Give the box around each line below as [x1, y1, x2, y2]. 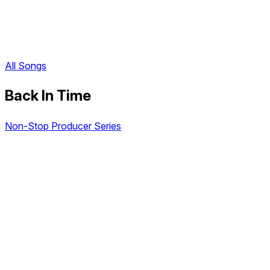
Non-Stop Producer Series [5, 120, 121, 132]
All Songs [5, 60, 46, 72]
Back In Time [5, 87, 91, 105]
